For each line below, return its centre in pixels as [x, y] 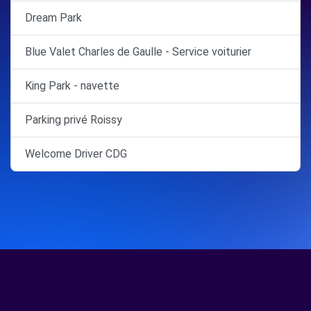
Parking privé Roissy [74, 120]
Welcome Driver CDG [76, 154]
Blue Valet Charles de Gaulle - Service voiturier [138, 52]
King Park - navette [72, 86]
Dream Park [53, 18]
